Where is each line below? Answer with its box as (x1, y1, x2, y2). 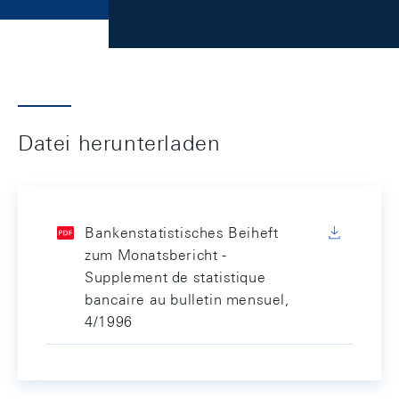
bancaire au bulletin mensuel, (85, 291, 289, 308)
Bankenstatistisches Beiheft (85, 224, 279, 241)
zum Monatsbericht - (85, 247, 227, 264)
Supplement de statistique (85, 269, 266, 286)
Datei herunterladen (18, 130, 221, 155)
